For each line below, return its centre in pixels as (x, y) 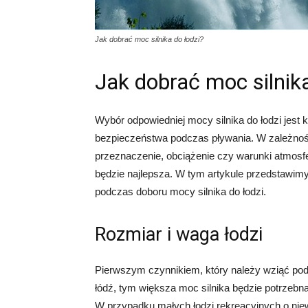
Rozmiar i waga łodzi (179, 234)
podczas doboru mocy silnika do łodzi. (180, 191)
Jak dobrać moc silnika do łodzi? (149, 39)
